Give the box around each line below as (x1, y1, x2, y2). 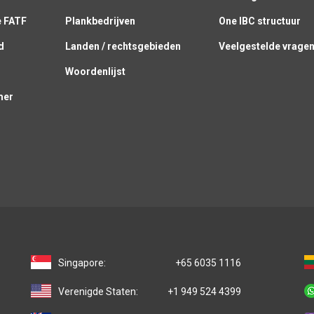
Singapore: (58, 257, 106, 269)
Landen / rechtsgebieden (64, 41, 181, 53)
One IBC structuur (219, 15, 301, 27)
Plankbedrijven (64, 15, 135, 27)
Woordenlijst (64, 66, 125, 78)
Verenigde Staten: (58, 286, 138, 298)
